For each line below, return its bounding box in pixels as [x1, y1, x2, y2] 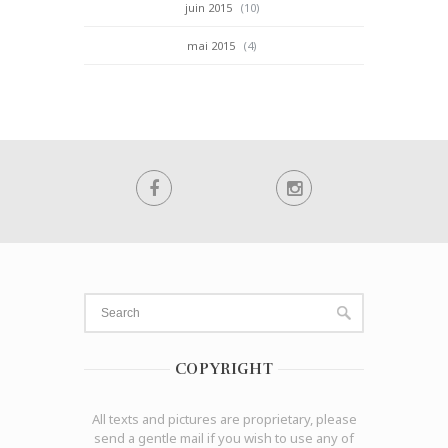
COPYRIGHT [174, 359, 274, 378]
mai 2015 [187, 37, 235, 53]
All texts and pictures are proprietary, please [91, 409, 357, 428]
